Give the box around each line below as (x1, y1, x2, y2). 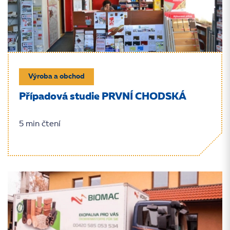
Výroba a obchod (28, 73, 85, 80)
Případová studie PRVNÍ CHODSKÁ (19, 92, 186, 102)
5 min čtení (19, 120, 61, 128)
